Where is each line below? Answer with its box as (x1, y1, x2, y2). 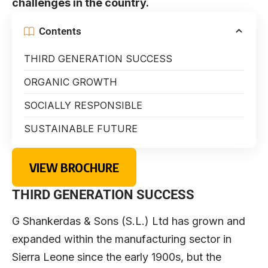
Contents (39, 25, 81, 37)
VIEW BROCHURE (29, 159, 119, 175)
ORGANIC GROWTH (24, 76, 117, 89)
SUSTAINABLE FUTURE (24, 123, 138, 135)
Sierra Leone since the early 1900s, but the (12, 250, 221, 263)
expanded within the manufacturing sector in (12, 232, 232, 245)
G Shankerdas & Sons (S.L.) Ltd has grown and (12, 214, 245, 227)
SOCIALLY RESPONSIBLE (24, 99, 142, 112)
